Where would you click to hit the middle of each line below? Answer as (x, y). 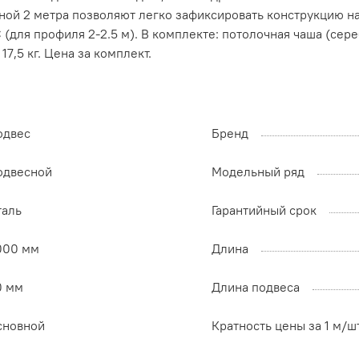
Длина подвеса (256, 287)
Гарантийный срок (264, 210)
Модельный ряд (258, 172)
